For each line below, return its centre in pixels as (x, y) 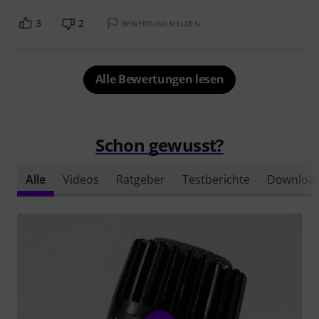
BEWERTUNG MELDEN (161, 23)
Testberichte (216, 179)
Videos (81, 179)
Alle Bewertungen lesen (159, 79)
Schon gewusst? (159, 145)
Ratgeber (141, 179)
